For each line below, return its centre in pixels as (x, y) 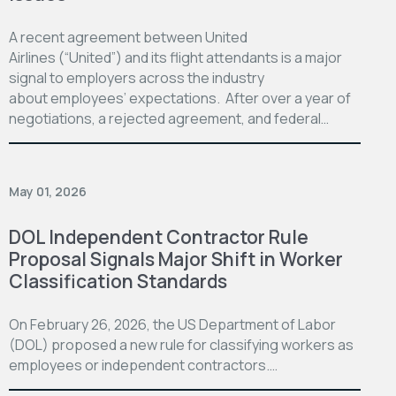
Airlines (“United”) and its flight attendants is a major (175, 57)
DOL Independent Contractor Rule (159, 236)
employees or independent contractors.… (143, 365)
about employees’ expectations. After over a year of (180, 98)
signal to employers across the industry (137, 77)
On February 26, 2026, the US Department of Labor (172, 324)
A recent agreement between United (128, 37)
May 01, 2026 (48, 191)
